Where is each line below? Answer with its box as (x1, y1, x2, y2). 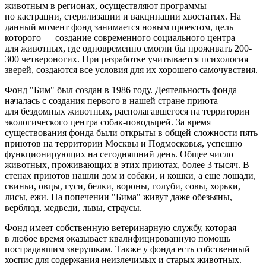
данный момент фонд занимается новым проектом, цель (5, 21, 233, 32)
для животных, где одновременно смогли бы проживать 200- (5, 43, 252, 53)
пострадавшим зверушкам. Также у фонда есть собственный (5, 243, 250, 254)
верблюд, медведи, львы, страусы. (5, 202, 142, 213)
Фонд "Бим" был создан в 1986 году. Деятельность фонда (5, 84, 237, 95)
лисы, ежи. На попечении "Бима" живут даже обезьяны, (5, 191, 232, 202)
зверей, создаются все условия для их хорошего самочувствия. (5, 64, 258, 75)
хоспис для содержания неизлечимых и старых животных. (5, 254, 242, 265)
